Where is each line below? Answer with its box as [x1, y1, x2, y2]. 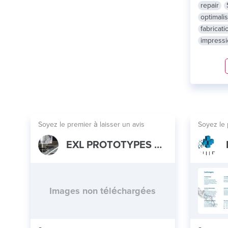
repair [200, 1, 219, 10]
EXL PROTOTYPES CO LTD [154, 139, 162, 151]
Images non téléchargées [49, 185, 156, 196]
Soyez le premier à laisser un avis [38, 120, 145, 129]
